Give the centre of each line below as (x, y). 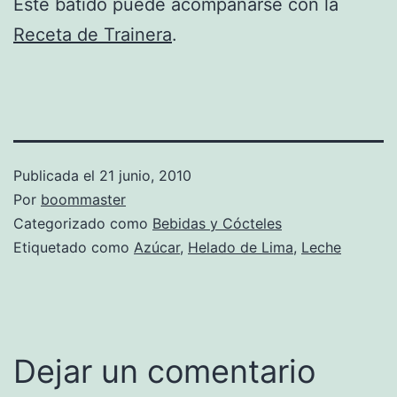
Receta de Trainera (93, 34)
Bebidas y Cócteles (217, 223)
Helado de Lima (241, 247)
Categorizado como (83, 223)
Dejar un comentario (164, 371)
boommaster (83, 199)
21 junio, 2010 (145, 175)
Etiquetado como (74, 247)
